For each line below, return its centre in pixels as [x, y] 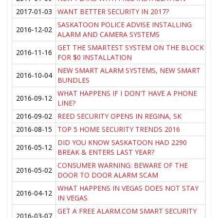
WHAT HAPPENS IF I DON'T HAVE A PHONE [127, 93]
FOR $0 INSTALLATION [95, 57]
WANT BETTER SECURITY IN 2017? [113, 12]
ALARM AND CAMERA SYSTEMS [109, 35]
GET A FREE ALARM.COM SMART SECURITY [127, 211]
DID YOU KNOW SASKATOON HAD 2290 [122, 143]
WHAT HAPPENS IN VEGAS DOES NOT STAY [128, 188]
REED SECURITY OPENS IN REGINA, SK [120, 116]
